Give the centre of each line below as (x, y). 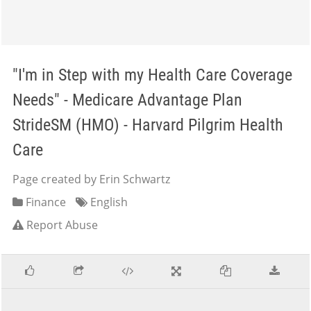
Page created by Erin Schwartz (91, 179)
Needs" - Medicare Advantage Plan (127, 100)
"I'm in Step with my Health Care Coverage (152, 75)
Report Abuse (62, 225)
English (108, 202)
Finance (44, 202)
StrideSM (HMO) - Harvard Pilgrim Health (148, 125)
